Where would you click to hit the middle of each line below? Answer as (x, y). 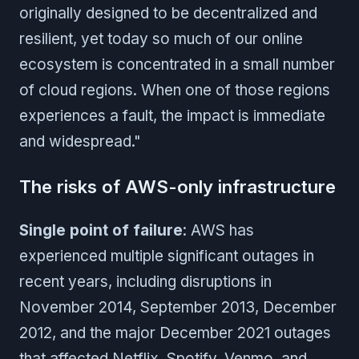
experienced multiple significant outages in (167, 256)
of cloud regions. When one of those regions (175, 90)
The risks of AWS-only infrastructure (177, 186)
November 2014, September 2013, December (178, 307)
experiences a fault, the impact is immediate (172, 115)
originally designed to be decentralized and (168, 13)
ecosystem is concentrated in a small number (177, 64)
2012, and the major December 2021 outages (175, 333)
